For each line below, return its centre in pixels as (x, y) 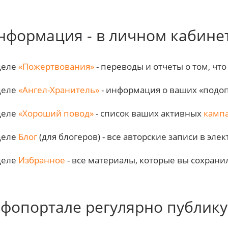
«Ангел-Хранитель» (59, 90)
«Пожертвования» (56, 66)
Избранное (41, 160)
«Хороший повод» (56, 113)
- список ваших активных (148, 113)
